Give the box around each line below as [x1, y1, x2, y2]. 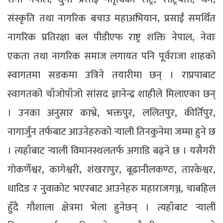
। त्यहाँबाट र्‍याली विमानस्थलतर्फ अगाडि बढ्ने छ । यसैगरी [7, 142, 216, 159]
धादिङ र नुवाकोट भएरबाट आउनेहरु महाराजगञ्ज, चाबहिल [7, 180, 216, 197]
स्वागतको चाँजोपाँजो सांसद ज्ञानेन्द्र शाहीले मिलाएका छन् [7, 85, 216, 103]
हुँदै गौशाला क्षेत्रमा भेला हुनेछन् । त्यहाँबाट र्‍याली [7, 199, 216, 216]
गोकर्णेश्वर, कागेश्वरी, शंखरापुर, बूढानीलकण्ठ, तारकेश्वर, [7, 161, 216, 178]
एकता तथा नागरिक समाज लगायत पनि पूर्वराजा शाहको [7, 47, 216, 65]
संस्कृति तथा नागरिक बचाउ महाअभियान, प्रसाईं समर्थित [7, 9, 216, 27]
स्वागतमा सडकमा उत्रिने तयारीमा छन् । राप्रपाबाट [7, 66, 216, 84]
